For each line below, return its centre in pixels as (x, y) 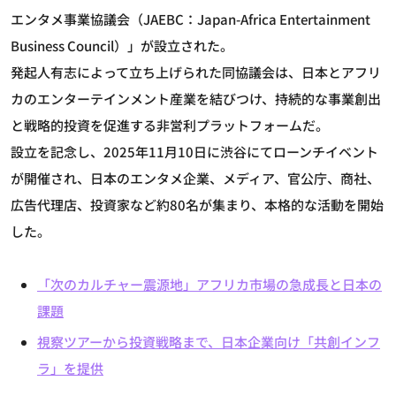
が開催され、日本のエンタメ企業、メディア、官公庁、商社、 (195, 179)
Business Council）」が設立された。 (122, 46)
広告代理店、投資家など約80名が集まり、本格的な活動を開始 (197, 205)
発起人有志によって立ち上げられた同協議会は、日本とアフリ (196, 72)
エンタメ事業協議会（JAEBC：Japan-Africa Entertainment (190, 19)
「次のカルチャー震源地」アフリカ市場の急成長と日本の (209, 285)
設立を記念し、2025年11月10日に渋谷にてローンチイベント (194, 152)
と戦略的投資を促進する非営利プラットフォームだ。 (170, 126)
